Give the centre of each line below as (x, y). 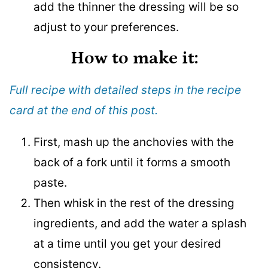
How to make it (132, 58)
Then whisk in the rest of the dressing (134, 203)
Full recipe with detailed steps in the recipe (125, 90)
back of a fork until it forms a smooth (132, 162)
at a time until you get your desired (127, 244)
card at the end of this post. (84, 110)
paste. (50, 183)
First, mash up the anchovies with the (134, 142)
